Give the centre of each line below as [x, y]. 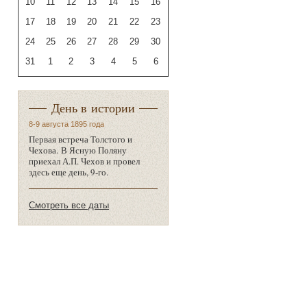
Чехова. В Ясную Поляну [78, 150]
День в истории [93, 108]
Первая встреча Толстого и [81, 139]
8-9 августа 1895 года [66, 124]
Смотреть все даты [69, 206]
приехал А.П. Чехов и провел [84, 161]
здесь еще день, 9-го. [70, 172]
